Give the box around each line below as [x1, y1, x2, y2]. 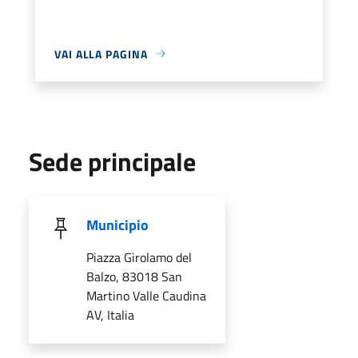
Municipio [86, 213, 149, 236]
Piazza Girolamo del [86, 247, 192, 267]
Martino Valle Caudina [86, 285, 206, 305]
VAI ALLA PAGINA [54, 45, 148, 62]
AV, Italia [86, 304, 134, 324]
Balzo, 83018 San [86, 266, 182, 286]
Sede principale [29, 141, 196, 181]
